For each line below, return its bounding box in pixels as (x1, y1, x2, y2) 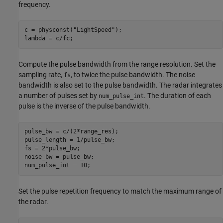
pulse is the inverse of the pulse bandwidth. (18, 102, 150, 110)
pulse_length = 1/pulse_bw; (24, 136, 115, 143)
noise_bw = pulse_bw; (24, 153, 94, 160)
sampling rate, (18, 70, 64, 79)
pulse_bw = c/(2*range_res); (24, 128, 118, 135)
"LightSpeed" (73, 26, 115, 33)
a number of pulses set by (18, 91, 99, 100)
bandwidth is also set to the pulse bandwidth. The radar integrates (18, 81, 222, 89)
